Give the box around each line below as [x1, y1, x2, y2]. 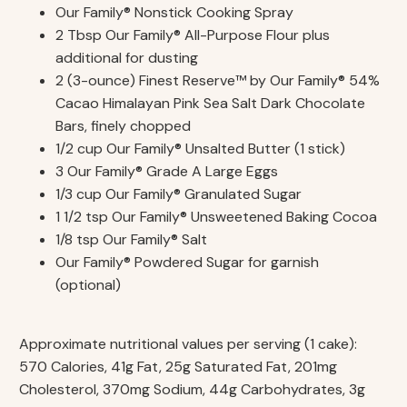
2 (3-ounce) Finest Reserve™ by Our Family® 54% [55, 71, 381, 91]
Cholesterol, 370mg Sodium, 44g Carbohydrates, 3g [19, 379, 366, 399]
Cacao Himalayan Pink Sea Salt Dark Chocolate [55, 94, 366, 114]
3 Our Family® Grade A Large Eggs [55, 162, 279, 182]
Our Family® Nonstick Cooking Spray [55, 3, 294, 23]
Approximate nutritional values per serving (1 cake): [19, 333, 358, 353]
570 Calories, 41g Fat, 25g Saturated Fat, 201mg [19, 356, 338, 376]
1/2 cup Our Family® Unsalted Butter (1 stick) [55, 139, 346, 159]
